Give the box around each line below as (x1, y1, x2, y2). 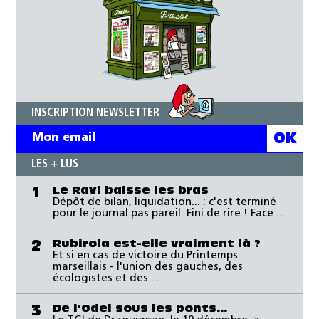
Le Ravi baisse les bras (53, 184, 209, 196)
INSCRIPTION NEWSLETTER (31, 107, 159, 119)
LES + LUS (31, 158, 78, 170)
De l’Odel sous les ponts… (53, 303, 227, 314)
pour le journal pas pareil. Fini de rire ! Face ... (53, 208, 285, 219)
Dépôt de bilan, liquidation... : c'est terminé (53, 197, 276, 208)
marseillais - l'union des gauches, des (53, 261, 243, 273)
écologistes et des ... (53, 273, 159, 284)
